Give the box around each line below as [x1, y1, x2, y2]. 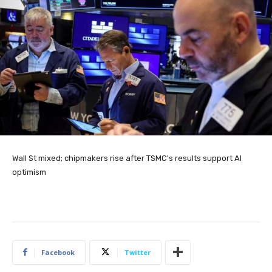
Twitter [124, 247, 151, 257]
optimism [12, 167, 46, 177]
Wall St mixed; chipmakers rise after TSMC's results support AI [12, 153, 242, 163]
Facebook [41, 247, 75, 257]
